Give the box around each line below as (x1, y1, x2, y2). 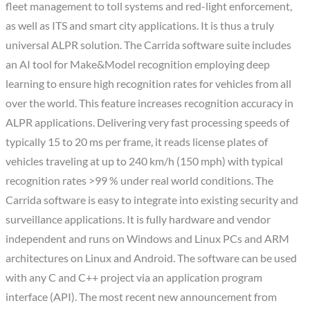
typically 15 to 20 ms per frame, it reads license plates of (6, 136, 268, 149)
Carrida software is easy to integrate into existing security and (6, 194, 299, 207)
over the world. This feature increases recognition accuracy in (6, 97, 294, 110)
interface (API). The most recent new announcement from (6, 291, 277, 304)
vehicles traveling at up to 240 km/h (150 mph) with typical (6, 155, 284, 168)
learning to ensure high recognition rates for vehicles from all (6, 77, 292, 91)
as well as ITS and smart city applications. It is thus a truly (6, 19, 275, 33)
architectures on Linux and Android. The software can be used (6, 252, 298, 265)
